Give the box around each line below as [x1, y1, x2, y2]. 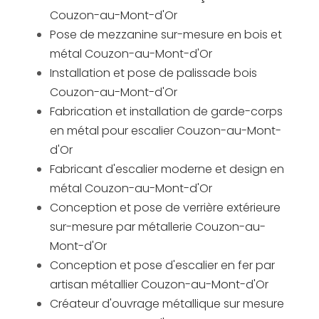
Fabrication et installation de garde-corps [50, 103, 283, 120]
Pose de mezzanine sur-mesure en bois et [50, 26, 282, 43]
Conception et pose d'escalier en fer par [50, 257, 275, 274]
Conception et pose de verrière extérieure [50, 199, 281, 216]
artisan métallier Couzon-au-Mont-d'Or [50, 276, 268, 293]
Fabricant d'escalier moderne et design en [50, 161, 284, 178]
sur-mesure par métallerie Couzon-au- [50, 219, 266, 236]
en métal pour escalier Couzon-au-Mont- [50, 122, 281, 140]
